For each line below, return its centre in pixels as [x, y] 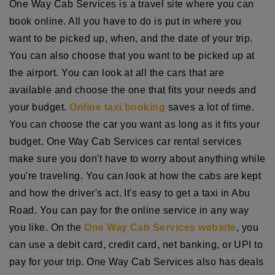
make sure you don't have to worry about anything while [137, 158]
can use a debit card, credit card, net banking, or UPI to [136, 244]
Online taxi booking [118, 107]
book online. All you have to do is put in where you [126, 21]
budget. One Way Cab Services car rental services [126, 141]
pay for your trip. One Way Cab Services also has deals [137, 261]
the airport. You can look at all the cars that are [117, 72]
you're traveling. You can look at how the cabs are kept [135, 176]
